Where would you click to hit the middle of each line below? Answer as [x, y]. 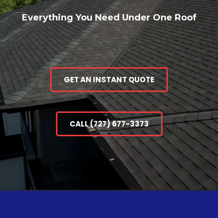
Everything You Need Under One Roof [109, 18]
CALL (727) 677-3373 [109, 124]
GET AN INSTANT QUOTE [109, 80]
